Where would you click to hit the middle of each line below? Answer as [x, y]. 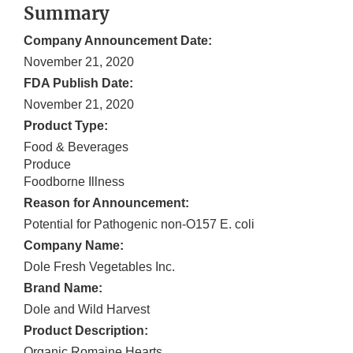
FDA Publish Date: [78, 84]
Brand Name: [63, 288]
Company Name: [74, 246]
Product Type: [66, 126]
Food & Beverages [76, 147]
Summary [67, 14]
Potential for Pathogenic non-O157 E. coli [139, 225]
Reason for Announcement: [106, 203]
